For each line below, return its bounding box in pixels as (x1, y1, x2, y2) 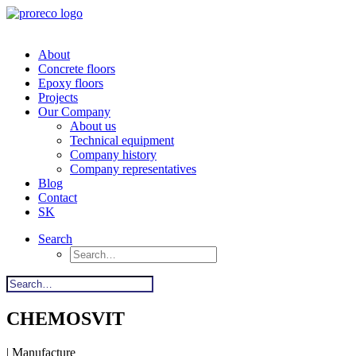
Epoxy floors (38, 76, 103, 90)
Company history (70, 148, 157, 161)
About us (70, 119, 116, 133)
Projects (38, 91, 78, 104)
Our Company (38, 105, 110, 118)
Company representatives (70, 162, 196, 176)
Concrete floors (38, 62, 115, 75)
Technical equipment (70, 133, 174, 147)
